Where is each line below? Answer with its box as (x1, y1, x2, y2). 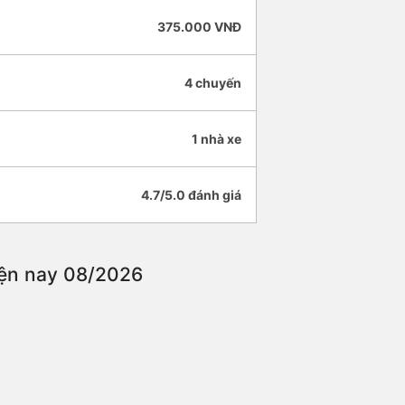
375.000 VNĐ (157, 19, 241, 35)
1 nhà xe (192, 131, 241, 147)
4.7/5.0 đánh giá (141, 187, 241, 203)
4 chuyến (184, 75, 241, 91)
